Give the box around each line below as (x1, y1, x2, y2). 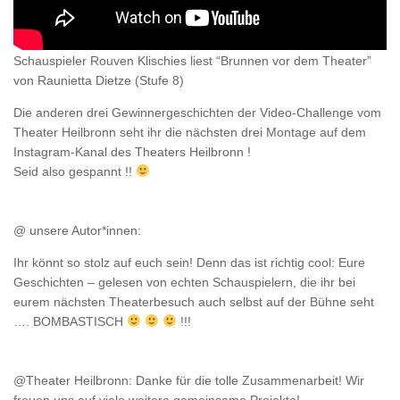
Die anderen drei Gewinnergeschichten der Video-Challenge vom (13, 104, 381, 120)
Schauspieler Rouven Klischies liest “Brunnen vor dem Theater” (13, 53, 371, 68)
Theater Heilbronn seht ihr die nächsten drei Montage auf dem (13, 124, 366, 139)
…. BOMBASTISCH (13, 313, 127, 329)
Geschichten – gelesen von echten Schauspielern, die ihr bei (13, 274, 355, 289)
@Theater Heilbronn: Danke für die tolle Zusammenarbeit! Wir (13, 372, 364, 387)
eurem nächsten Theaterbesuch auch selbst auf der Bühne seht (13, 294, 374, 309)
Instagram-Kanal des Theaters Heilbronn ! (13, 144, 254, 159)
